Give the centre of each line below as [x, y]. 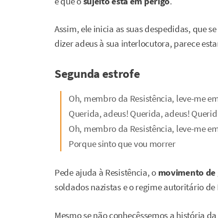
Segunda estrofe [97, 74]
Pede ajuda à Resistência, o [106, 172]
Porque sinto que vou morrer [122, 144]
